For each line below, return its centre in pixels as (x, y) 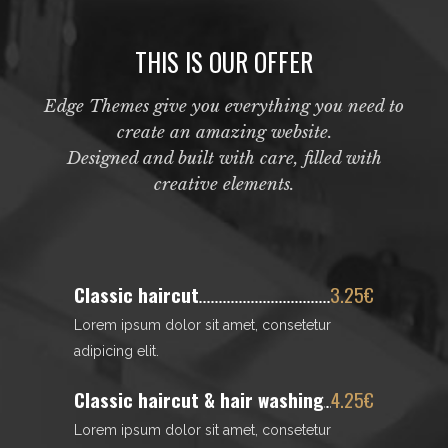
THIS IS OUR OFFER (224, 61)
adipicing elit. (116, 351)
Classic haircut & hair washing (199, 399)
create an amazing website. (224, 132)
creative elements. (224, 184)
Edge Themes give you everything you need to (224, 106)
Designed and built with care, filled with (224, 158)
